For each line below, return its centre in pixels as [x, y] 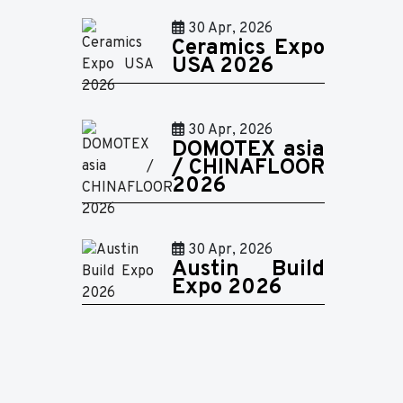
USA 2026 [223, 67]
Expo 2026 [227, 288]
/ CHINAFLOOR [248, 168]
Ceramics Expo [248, 49]
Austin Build [248, 270]
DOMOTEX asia [248, 150]
